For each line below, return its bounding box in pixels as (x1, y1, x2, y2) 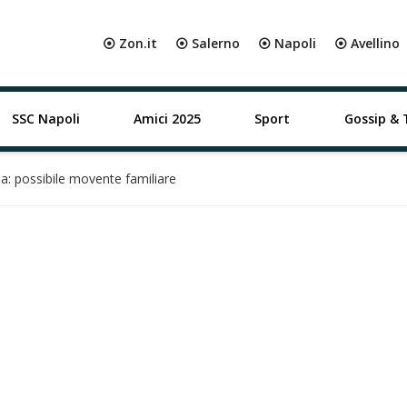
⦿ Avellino (334, 35, 400, 52)
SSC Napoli (11, 110, 80, 127)
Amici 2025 (133, 110, 201, 127)
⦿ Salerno (175, 35, 240, 52)
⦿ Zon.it (103, 35, 157, 52)
